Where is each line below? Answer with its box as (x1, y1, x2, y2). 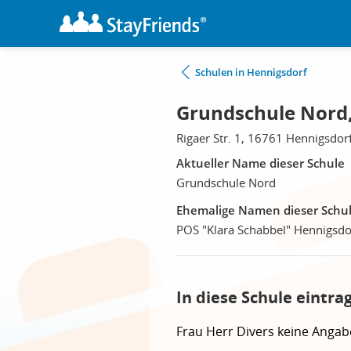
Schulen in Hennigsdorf (195, 65, 307, 79)
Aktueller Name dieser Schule (176, 155, 345, 171)
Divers (237, 323, 277, 340)
